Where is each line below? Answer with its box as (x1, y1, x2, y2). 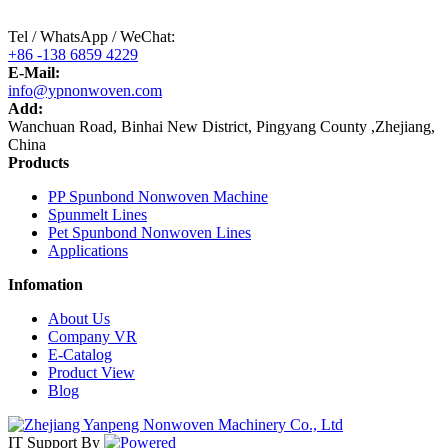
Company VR (48, 327, 137, 345)
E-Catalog (48, 345, 112, 363)
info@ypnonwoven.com (8, 81, 162, 99)
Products (8, 153, 69, 171)
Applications (48, 241, 128, 259)
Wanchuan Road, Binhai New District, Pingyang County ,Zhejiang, (8, 117, 435, 135)
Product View (48, 363, 135, 381)
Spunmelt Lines (48, 205, 147, 223)
